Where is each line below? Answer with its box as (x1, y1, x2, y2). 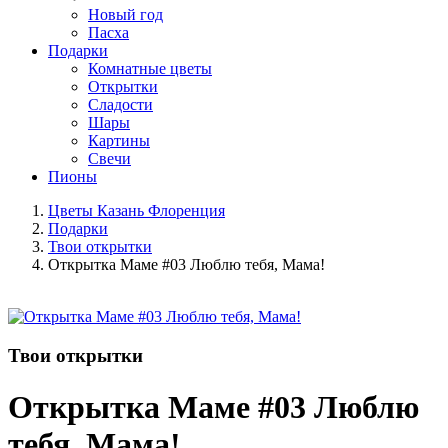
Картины (88, 132, 150, 150)
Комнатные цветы (88, 60, 212, 78)
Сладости (88, 96, 153, 114)
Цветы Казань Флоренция (48, 202, 225, 220)
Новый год (88, 6, 163, 24)
